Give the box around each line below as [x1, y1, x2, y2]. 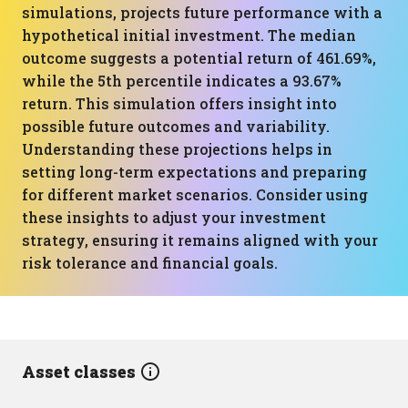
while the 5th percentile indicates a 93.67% [22, 71, 342, 90]
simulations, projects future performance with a [22, 3, 382, 22]
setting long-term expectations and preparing [22, 162, 367, 181]
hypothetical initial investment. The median [22, 25, 356, 45]
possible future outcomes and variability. [22, 117, 330, 136]
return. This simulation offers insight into [22, 94, 337, 113]
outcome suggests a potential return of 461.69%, [22, 48, 376, 67]
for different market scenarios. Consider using [22, 185, 368, 204]
